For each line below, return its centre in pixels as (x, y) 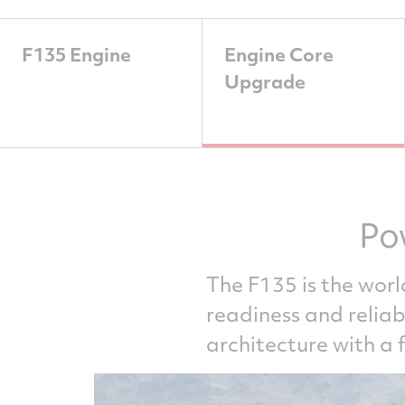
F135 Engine (76, 54)
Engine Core (279, 54)
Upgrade (265, 81)
